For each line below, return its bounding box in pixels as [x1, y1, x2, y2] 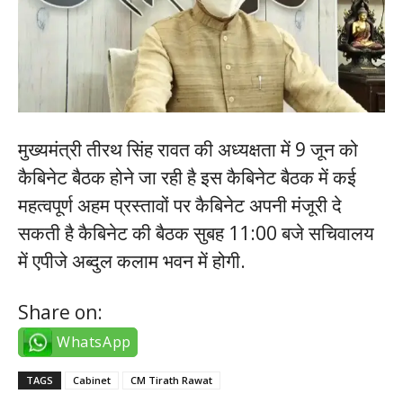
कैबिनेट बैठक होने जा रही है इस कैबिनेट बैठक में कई [18, 165, 356, 191]
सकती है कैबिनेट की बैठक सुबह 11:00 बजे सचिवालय [18, 220, 374, 246]
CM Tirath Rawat [130, 373, 212, 388]
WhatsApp [57, 332, 131, 353]
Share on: [18, 300, 103, 326]
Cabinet [73, 373, 111, 388]
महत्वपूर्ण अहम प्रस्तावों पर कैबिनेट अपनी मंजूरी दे [18, 193, 342, 219]
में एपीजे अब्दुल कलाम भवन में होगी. [18, 248, 246, 274]
